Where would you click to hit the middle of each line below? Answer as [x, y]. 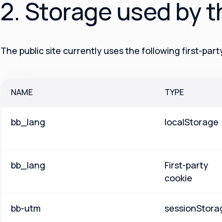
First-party [186, 165]
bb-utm [26, 208]
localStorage [192, 122]
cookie [178, 178]
